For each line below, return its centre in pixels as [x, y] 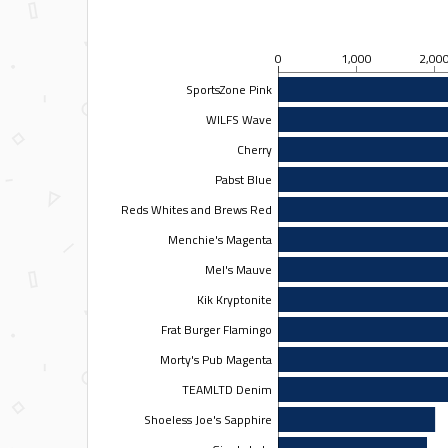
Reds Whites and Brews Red [196, 209]
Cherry [254, 149]
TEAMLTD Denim [226, 389]
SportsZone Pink [228, 89]
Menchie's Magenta [219, 239]
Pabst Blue [243, 179]
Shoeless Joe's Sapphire [207, 419]
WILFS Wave [238, 119]
